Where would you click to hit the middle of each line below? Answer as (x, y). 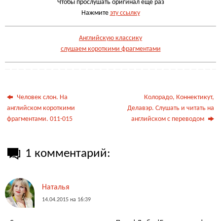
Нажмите (95, 13)
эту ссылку (125, 13)
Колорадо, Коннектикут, (179, 98)
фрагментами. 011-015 (40, 119)
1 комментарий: (68, 154)
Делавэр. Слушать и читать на (170, 109)
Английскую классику (110, 38)
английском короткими (41, 109)
